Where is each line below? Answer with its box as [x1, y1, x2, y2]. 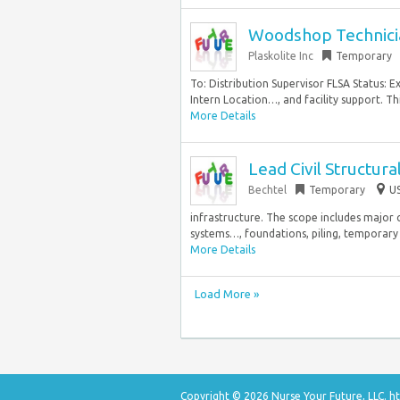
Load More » [195, 287, 259, 300]
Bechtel [248, 184, 287, 196]
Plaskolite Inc [248, 50, 313, 62]
